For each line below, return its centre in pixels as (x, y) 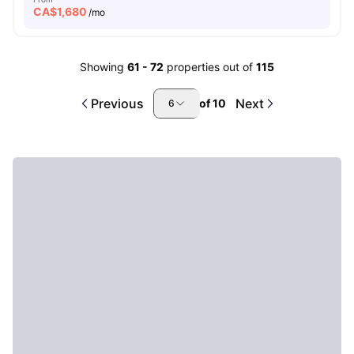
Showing (102, 67)
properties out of (211, 67)
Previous (117, 104)
